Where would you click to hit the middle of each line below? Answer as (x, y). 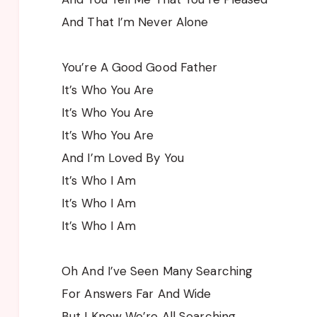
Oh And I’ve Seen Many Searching (157, 271)
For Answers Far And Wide (137, 293)
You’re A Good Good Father (140, 67)
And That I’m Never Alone (135, 22)
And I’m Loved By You (123, 157)
